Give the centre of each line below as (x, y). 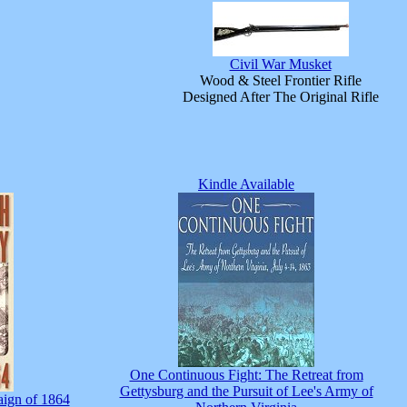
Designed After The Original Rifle (280, 97)
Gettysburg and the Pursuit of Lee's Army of (246, 391)
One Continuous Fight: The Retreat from (246, 375)
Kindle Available (246, 184)
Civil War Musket (280, 64)
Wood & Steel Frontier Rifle (280, 80)
